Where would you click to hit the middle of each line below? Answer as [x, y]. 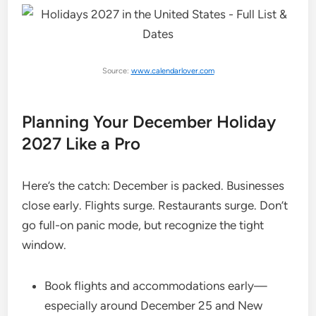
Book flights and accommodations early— [156, 285]
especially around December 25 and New [154, 305]
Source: [116, 71]
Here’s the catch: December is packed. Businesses [153, 185]
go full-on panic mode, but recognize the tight [143, 225]
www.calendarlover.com [172, 71]
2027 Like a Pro [81, 143]
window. [44, 244]
